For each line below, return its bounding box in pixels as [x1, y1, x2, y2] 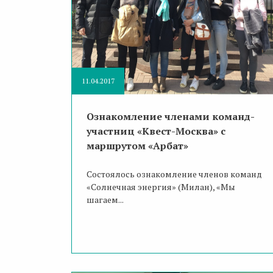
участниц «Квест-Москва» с [87, 124, 225, 138]
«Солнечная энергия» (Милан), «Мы [87, 181, 235, 193]
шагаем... [87, 194, 124, 206]
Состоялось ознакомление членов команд [87, 168, 262, 180]
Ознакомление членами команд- [87, 110, 255, 124]
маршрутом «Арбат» [87, 139, 188, 153]
